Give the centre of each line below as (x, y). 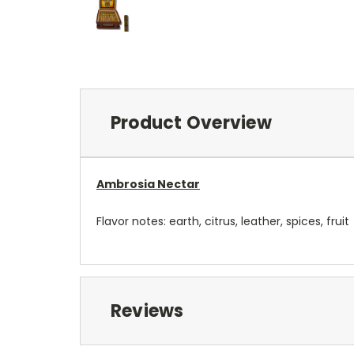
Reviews (147, 311)
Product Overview (191, 122)
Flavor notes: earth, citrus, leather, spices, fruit (223, 221)
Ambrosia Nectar (148, 184)
